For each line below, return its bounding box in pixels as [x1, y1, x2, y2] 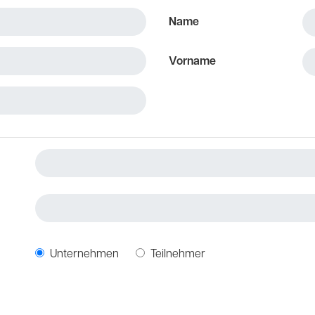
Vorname [169, 56, 216, 67]
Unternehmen [50, 249, 119, 260]
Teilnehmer [150, 249, 205, 260]
